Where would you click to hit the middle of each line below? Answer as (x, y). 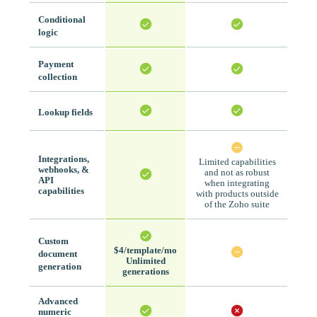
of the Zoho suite (237, 205)
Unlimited (145, 261)
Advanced (58, 302)
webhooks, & (64, 170)
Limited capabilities (237, 162)
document (58, 254)
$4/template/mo (145, 251)
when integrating (237, 184)
